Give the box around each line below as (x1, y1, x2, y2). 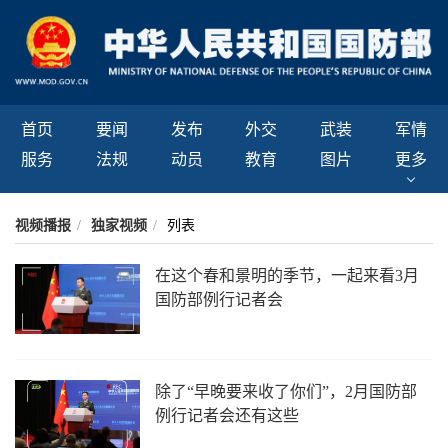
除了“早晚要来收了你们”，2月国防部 (155, 383, 418, 401)
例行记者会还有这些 (155, 407, 300, 425)
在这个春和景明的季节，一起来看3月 (155, 266, 420, 284)
